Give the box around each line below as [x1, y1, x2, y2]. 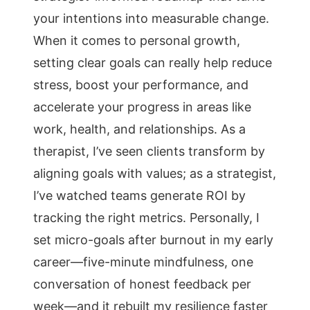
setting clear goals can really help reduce [33, 55, 272, 70]
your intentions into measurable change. [33, 11, 269, 26]
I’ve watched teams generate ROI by [33, 188, 246, 203]
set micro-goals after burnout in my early [33, 232, 273, 247]
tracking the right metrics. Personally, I [33, 210, 259, 225]
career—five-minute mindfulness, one [33, 255, 253, 269]
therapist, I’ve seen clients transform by [33, 144, 265, 158]
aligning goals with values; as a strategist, [33, 166, 276, 181]
